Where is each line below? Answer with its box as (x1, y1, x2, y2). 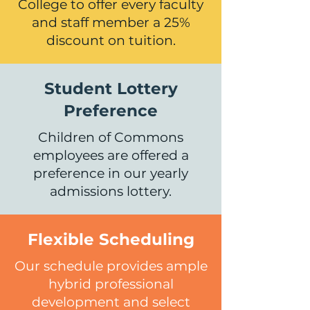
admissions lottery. (50, 183, 172, 199)
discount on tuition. (46, 33, 176, 48)
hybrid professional (48, 276, 174, 292)
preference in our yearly (33, 165, 188, 181)
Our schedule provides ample (14, 258, 208, 274)
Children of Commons (38, 129, 183, 145)
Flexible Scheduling (27, 230, 194, 249)
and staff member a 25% (31, 15, 190, 30)
